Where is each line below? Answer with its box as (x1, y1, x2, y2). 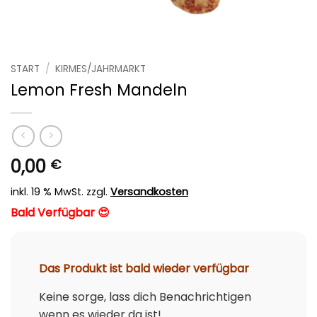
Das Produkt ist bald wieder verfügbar (39, 260, 249, 277)
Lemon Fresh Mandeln (11, 78, 188, 101)
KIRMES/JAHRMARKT (55, 62, 146, 76)
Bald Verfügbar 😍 (11, 204, 110, 221)
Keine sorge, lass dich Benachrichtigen (39, 289, 251, 306)
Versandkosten (110, 185, 188, 200)
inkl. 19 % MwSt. (11, 185, 83, 200)
